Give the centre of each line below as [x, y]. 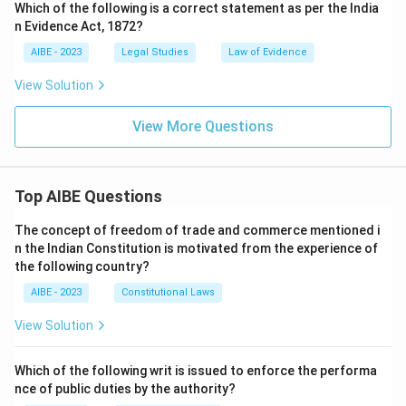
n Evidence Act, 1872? [79, 26]
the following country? [82, 266]
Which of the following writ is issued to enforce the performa [196, 371]
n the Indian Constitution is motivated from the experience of [196, 248]
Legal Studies [155, 52]
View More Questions [203, 126]
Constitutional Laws [168, 292]
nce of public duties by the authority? [125, 389]
